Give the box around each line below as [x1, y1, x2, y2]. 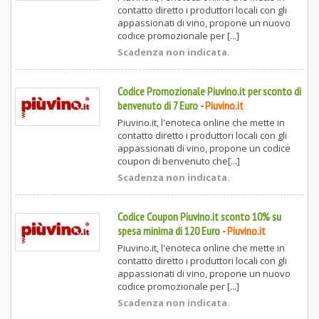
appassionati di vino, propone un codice [117, 142, 291, 155]
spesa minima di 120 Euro [117, 224, 220, 239]
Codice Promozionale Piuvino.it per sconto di [117, 84, 301, 99]
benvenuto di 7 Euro [117, 98, 198, 113]
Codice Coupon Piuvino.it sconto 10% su [117, 209, 281, 224]
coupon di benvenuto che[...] [117, 155, 240, 168]
